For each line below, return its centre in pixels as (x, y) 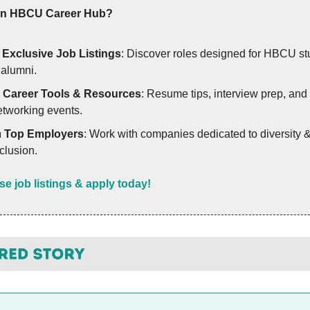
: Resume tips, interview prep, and (224, 93)
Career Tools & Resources (72, 93)
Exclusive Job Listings (62, 53)
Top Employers (44, 134)
